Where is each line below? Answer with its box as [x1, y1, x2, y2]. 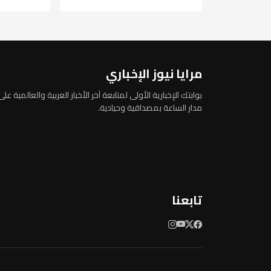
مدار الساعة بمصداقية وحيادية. [98, 100, 202, 116]
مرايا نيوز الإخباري [106, 62, 202, 85]
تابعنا [172, 189, 202, 212]
